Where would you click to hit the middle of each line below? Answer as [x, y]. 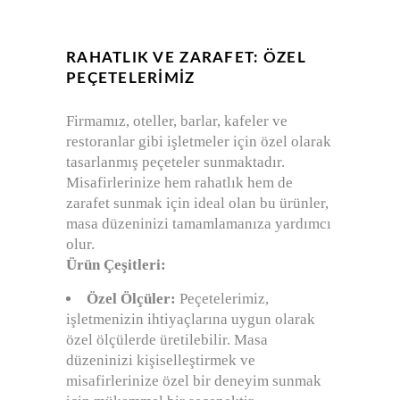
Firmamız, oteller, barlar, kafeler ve [177, 121]
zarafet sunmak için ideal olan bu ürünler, [197, 204]
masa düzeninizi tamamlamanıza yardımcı [199, 224]
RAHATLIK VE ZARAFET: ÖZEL [186, 58]
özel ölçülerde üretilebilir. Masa [167, 340]
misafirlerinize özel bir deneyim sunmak [194, 381]
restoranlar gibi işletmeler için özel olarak [199, 142]
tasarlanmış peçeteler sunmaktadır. [175, 162]
